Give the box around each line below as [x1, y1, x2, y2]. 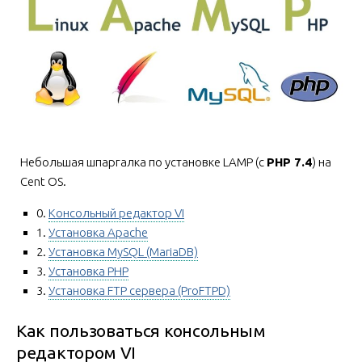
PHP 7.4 [267, 154, 312, 169]
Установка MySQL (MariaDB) [48, 244, 198, 259]
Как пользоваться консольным [16, 320, 266, 340]
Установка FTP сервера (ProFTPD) [48, 283, 230, 297]
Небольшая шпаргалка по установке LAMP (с [20, 154, 267, 169]
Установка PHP [48, 263, 128, 278]
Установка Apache [48, 225, 148, 239]
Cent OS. [20, 174, 66, 188]
